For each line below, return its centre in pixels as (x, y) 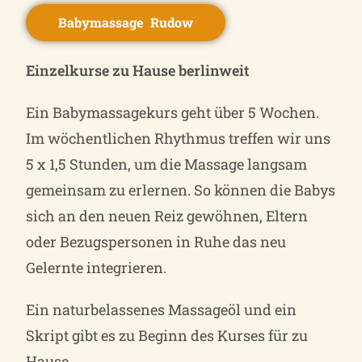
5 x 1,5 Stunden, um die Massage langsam (167, 164)
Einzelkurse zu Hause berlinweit (138, 70)
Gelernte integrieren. (97, 267)
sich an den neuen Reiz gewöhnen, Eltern (167, 215)
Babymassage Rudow (126, 22)
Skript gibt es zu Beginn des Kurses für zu (167, 335)
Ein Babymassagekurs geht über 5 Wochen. (173, 112)
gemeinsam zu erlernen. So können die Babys (181, 189)
